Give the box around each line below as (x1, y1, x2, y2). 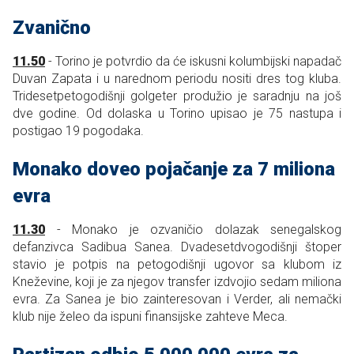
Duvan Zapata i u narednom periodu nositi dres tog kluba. (13, 71, 341, 87)
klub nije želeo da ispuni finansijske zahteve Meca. (13, 309, 288, 325)
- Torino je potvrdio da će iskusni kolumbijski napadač (45, 54, 341, 70)
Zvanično (13, 17, 91, 40)
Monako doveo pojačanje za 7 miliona (13, 158, 335, 181)
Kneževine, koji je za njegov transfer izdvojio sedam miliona (13, 274, 341, 290)
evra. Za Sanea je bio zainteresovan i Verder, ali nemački (13, 292, 341, 307)
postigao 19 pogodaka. (13, 123, 144, 139)
